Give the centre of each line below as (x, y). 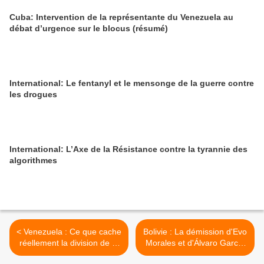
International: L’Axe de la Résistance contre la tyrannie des (128, 149)
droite (69, 254)
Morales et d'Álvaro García (195, 243)
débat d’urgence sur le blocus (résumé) (89, 28)
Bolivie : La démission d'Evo (195, 232)
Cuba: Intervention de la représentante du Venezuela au (121, 17)
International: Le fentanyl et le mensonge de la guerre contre (132, 83)
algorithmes (33, 160)
